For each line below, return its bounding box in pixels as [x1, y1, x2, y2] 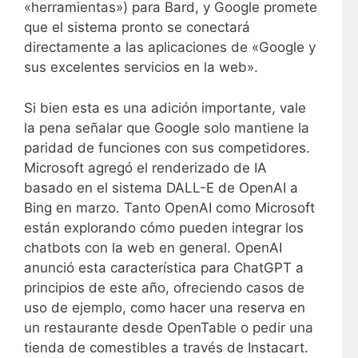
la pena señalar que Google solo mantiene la [24, 119, 309, 136]
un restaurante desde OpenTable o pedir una [24, 319, 313, 336]
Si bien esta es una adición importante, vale [24, 99, 306, 116]
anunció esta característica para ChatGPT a [24, 259, 304, 276]
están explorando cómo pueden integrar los [24, 219, 304, 236]
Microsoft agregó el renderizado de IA [24, 159, 267, 176]
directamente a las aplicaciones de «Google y [24, 39, 316, 56]
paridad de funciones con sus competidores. [24, 139, 310, 156]
